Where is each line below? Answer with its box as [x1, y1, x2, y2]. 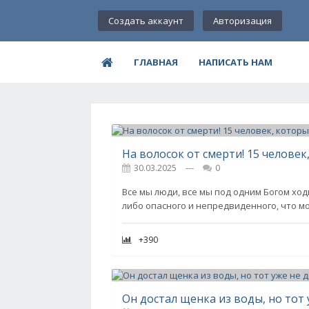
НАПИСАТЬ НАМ [199, 56, 272, 68]
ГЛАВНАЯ [134, 56, 178, 68]
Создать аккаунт [108, 14, 183, 27]
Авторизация [213, 14, 272, 27]
